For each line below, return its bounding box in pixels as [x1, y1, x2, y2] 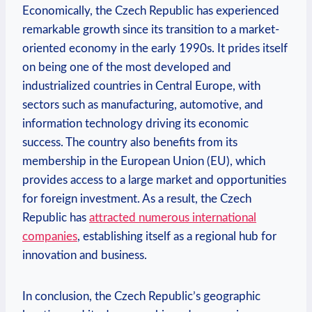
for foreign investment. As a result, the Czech [22, 192, 251, 205]
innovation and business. [22, 249, 147, 261]
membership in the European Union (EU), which [22, 155, 265, 167]
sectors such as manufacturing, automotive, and [22, 98, 263, 111]
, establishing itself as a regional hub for [77, 230, 276, 242]
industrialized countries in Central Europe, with [22, 79, 260, 92]
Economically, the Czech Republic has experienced [22, 4, 279, 17]
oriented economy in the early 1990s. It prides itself [22, 42, 288, 54]
